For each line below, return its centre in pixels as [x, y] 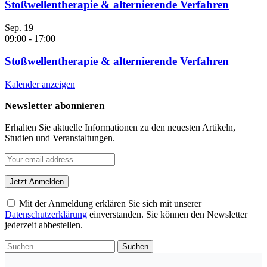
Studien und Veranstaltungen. [60, 138]
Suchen [18, 245]
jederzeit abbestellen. [44, 225]
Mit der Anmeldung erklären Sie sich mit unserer [109, 204]
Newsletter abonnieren [55, 106]
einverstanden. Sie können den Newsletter [167, 215]
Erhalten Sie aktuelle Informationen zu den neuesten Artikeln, [120, 128]
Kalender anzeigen [40, 85]
